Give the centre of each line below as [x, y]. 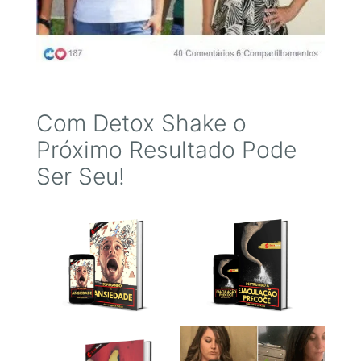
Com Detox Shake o [141, 123]
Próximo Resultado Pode [166, 149]
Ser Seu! [80, 176]
